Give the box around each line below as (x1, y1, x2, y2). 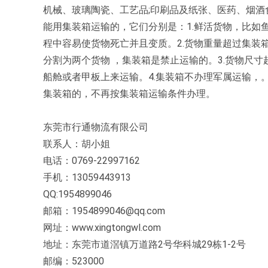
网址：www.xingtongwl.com (43, 222, 161, 233)
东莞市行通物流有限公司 (43, 121, 151, 133)
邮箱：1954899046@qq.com (43, 205, 165, 217)
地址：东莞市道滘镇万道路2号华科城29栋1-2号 (43, 239, 246, 250)
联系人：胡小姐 (43, 138, 115, 150)
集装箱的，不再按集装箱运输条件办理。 (43, 88, 215, 99)
